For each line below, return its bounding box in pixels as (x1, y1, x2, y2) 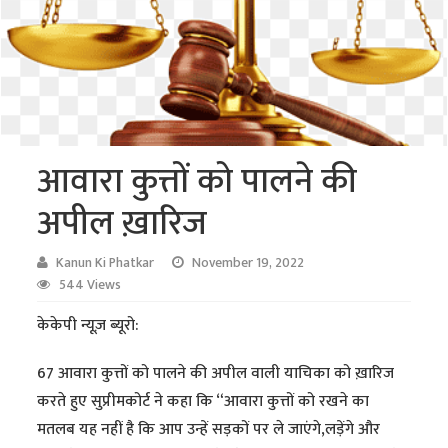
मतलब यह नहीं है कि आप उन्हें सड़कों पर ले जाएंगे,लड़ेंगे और (37, 415, 381, 443)
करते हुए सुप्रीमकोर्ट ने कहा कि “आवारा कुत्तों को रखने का (37, 387, 370, 415)
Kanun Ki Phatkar (56, 251, 155, 274)
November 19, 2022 (192, 251, 305, 274)
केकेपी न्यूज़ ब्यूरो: (37, 311, 140, 339)
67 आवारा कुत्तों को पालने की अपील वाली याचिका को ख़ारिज (37, 359, 395, 387)
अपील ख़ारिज (37, 193, 208, 253)
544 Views (59, 273, 122, 296)
